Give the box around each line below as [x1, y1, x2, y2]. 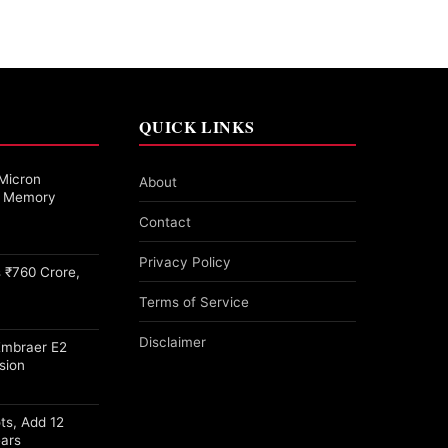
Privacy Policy [139, 254, 232, 271]
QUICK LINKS [139, 115, 255, 139]
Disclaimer [139, 334, 207, 351]
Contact [139, 214, 192, 231]
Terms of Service [139, 294, 250, 311]
